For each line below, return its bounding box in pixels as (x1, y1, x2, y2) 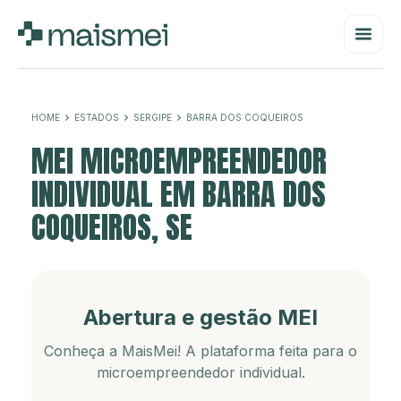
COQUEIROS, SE (31, 204, 192, 250)
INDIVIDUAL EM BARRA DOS (31, 171, 326, 217)
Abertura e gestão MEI (83, 304, 318, 330)
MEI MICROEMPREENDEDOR (31, 138, 327, 183)
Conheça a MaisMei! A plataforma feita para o (44, 342, 357, 360)
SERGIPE (133, 112, 172, 123)
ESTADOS (74, 112, 119, 123)
